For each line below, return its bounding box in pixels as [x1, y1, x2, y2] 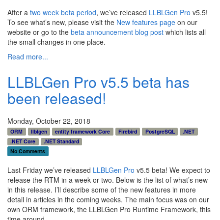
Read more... [7, 51, 48, 61]
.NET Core [10, 137, 36, 145]
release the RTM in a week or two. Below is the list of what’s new [7, 174, 208, 185]
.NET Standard [43, 137, 79, 145]
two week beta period [30, 7, 96, 17]
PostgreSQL [145, 127, 175, 135]
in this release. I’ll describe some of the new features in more [7, 184, 196, 194]
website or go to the [7, 27, 71, 37]
